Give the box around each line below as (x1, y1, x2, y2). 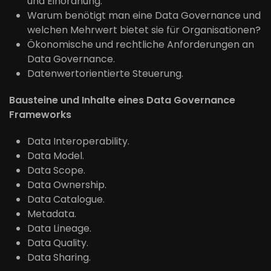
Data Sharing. (27, 250, 91, 264)
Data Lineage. (27, 221, 91, 235)
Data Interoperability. (27, 134, 129, 148)
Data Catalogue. (27, 192, 105, 206)
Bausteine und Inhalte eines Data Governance (9, 93, 235, 107)
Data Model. (27, 149, 84, 163)
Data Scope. (27, 163, 85, 177)
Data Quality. (27, 236, 88, 250)
